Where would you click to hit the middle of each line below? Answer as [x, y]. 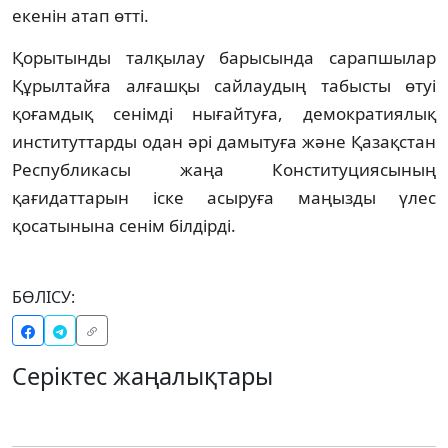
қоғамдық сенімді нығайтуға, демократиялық [224, 113]
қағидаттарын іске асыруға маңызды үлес [224, 197]
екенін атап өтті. [80, 15]
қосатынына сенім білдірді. [124, 225]
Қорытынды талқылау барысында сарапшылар [224, 57]
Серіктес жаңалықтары [142, 375]
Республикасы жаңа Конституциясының [224, 169]
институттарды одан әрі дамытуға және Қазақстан [224, 141]
